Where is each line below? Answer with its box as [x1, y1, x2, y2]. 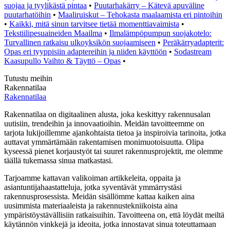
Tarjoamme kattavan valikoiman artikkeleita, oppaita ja [4, 173, 181, 182]
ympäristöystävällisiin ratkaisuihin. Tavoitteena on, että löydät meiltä [4, 210, 224, 219]
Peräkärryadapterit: [163, 37, 224, 47]
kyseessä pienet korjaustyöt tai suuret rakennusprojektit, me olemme [4, 146, 223, 156]
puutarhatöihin [4, 10, 51, 19]
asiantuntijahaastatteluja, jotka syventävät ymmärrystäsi [4, 182, 182, 191]
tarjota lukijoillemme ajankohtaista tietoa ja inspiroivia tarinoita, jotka [4, 128, 226, 137]
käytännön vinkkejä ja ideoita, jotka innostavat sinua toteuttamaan [4, 219, 216, 228]
